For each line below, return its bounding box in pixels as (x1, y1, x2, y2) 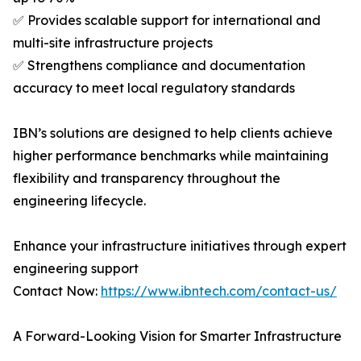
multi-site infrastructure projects (13, 35, 213, 52)
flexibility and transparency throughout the (13, 170, 280, 187)
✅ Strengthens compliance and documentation (13, 57, 305, 74)
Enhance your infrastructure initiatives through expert (13, 238, 346, 255)
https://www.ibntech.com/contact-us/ (101, 283, 337, 300)
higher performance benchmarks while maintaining (13, 147, 329, 164)
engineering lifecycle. (13, 193, 146, 210)
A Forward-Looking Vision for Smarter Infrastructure (13, 328, 342, 345)
